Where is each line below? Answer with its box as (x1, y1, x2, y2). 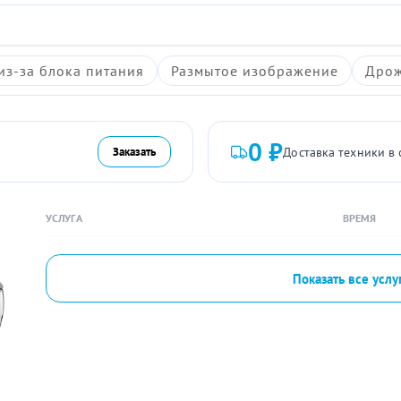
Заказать (113, 144, 156, 159)
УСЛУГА (46, 211, 82, 225)
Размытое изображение (171, 62, 338, 80)
